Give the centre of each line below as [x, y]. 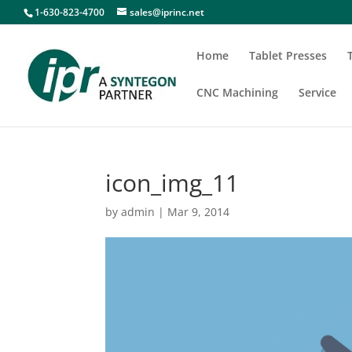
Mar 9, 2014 [199, 212]
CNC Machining [237, 92]
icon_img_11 [172, 183]
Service [317, 92]
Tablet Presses [288, 55]
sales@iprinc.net [167, 12]
